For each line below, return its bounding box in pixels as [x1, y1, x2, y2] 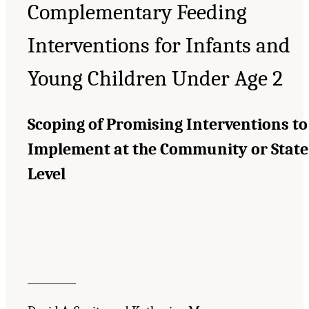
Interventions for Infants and [28, 32, 290, 58]
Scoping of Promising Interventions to [28, 114, 308, 134]
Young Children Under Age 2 [28, 65, 283, 91]
